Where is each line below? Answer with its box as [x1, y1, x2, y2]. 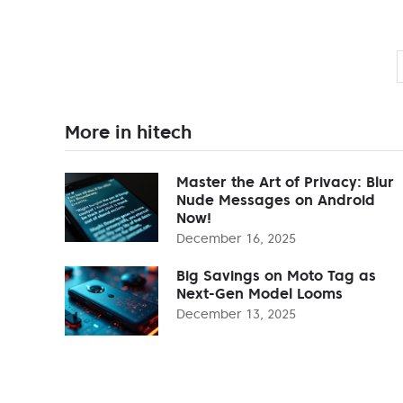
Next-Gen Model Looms [176, 283, 343, 302]
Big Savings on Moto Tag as [176, 265, 376, 284]
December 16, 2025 [176, 229, 296, 246]
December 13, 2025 [176, 305, 296, 322]
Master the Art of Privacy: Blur [176, 172, 394, 191]
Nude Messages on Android [176, 190, 375, 209]
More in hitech [65, 120, 192, 144]
